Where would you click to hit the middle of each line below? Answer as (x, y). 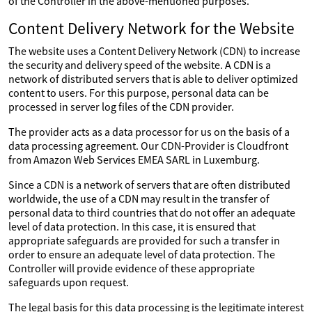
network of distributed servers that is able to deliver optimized (153, 79)
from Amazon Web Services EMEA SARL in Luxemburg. (134, 159)
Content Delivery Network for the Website (151, 28)
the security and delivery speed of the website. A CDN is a (140, 65)
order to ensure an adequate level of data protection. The (142, 254)
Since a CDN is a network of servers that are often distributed (149, 185)
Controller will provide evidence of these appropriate (132, 268)
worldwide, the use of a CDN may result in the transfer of (139, 198)
